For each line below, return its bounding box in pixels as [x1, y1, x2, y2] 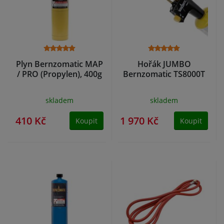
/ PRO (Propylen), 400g [17, 68, 102, 80]
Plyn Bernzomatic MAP [16, 58, 103, 70]
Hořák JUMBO [137, 58, 191, 70]
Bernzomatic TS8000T [123, 68, 205, 80]
